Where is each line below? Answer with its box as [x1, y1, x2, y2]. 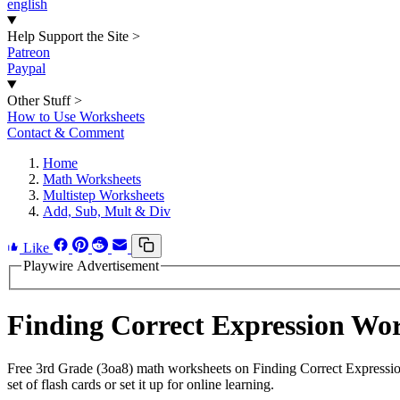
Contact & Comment [7, 125, 124, 140]
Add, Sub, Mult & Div [43, 204, 171, 219]
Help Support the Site [7, 29, 129, 44]
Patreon [7, 45, 50, 60]
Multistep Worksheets [43, 187, 164, 203]
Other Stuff [7, 93, 71, 108]
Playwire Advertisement [23, 258, 159, 273]
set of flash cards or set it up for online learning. [7, 377, 274, 393]
